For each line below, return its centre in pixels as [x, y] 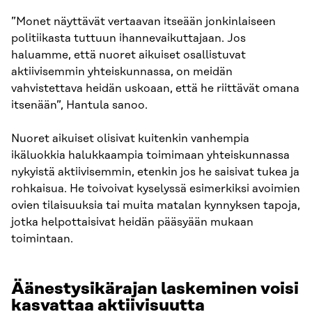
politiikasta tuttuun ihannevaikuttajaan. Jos [128, 38]
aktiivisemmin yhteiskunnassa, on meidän [122, 71]
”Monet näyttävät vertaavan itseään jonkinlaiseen [143, 21]
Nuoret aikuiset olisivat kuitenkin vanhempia [130, 138]
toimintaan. [42, 239]
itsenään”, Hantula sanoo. [79, 105]
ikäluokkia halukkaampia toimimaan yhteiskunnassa [150, 155]
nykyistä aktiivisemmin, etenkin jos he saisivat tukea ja [155, 172]
